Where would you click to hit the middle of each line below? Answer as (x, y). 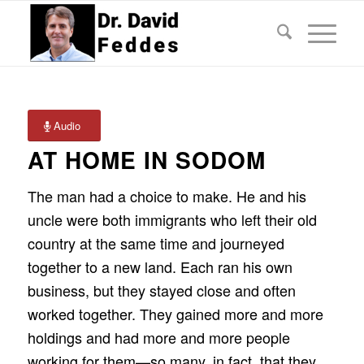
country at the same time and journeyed (156, 243)
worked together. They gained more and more (175, 314)
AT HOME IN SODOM (146, 160)
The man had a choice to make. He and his (167, 196)
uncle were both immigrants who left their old (172, 220)
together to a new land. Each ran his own (160, 267)
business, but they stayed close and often (161, 290)
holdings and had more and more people (158, 338)
